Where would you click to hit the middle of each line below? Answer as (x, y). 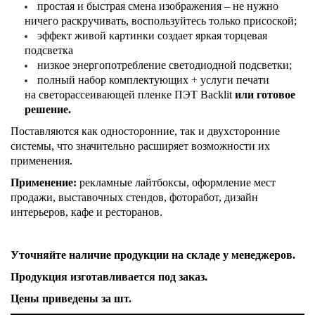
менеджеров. (263, 255)
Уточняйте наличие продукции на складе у (120, 255)
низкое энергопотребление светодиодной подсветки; (165, 65)
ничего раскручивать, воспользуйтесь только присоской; (161, 20)
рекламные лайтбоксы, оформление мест (176, 182)
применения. (43, 160)
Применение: (44, 182)
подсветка (49, 50)
